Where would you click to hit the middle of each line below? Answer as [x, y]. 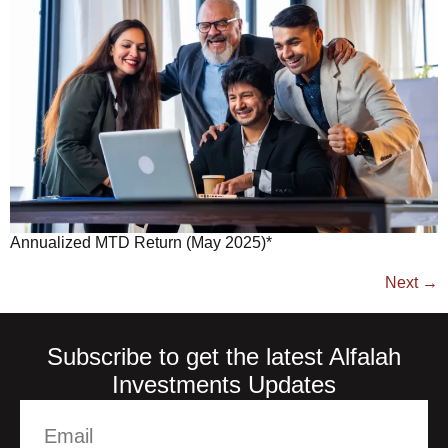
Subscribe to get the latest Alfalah [224, 356]
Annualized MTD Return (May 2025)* [141, 242]
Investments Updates [224, 384]
